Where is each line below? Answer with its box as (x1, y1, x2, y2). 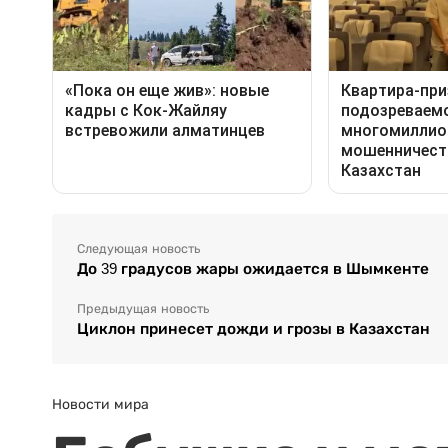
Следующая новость (77, 241, 200, 256)
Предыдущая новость (77, 301, 209, 316)
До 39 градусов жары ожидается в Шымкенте (77, 259, 429, 277)
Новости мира (52, 395, 149, 412)
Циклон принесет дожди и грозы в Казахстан (77, 319, 430, 337)
